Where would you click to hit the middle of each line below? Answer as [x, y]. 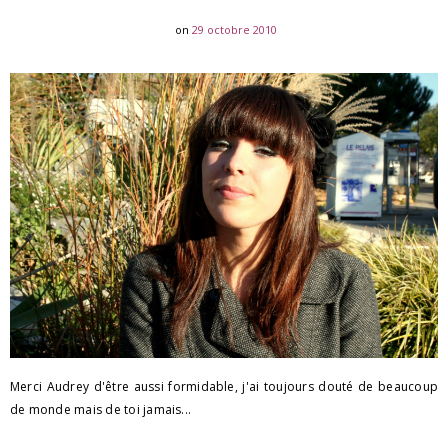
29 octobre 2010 [234, 29]
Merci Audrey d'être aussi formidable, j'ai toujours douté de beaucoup [224, 387]
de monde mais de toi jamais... [101, 410]
